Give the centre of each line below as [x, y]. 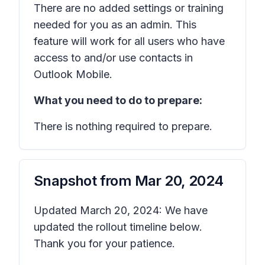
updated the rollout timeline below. [118, 227]
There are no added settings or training [129, 8]
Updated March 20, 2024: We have [121, 210]
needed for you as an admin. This [115, 25]
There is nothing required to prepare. [123, 126]
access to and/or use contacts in [113, 58]
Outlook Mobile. [75, 74]
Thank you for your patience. [104, 243]
